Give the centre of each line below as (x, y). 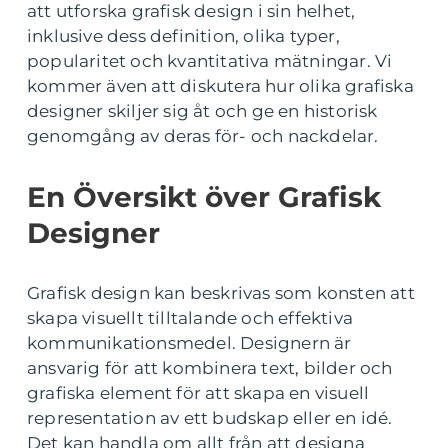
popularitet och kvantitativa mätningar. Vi (210, 61)
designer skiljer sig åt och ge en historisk (202, 111)
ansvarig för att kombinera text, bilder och (210, 368)
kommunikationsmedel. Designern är (189, 343)
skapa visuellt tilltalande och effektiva (190, 318)
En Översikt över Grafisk (204, 197)
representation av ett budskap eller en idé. (210, 418)
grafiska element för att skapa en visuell (198, 393)
